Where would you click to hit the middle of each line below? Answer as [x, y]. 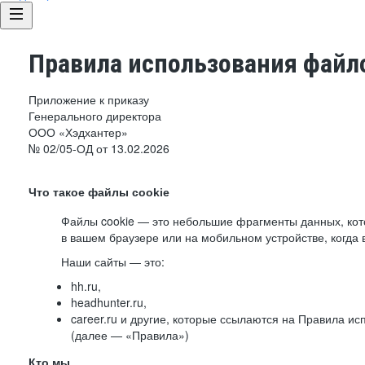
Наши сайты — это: [113, 262]
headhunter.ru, [109, 302]
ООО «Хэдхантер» [78, 132]
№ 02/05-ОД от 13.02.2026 [99, 148]
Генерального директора [95, 116]
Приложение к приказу [89, 99]
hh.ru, [86, 286]
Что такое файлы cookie [99, 192]
